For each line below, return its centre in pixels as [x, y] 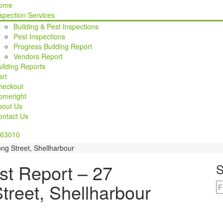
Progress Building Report [53, 46]
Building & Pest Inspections [56, 26]
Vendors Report [38, 56]
